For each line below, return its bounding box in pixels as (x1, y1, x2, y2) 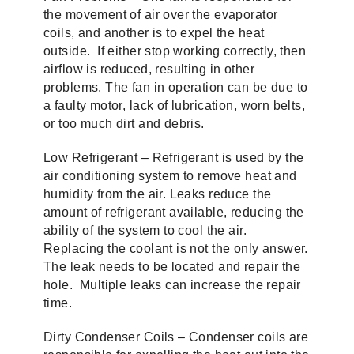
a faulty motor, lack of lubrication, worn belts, (43, 99, 306, 112)
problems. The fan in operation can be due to (43, 81, 308, 94)
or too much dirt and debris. (43, 117, 205, 130)
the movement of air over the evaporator (43, 8, 278, 21)
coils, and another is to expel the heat (43, 26, 265, 40)
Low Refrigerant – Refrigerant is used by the (43, 151, 304, 164)
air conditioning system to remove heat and (43, 169, 297, 183)
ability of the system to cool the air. (43, 224, 247, 237)
